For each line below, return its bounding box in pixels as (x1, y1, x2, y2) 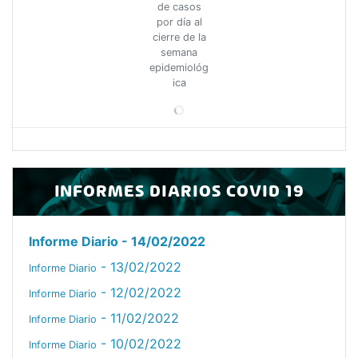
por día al (156, 16, 202, 28)
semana (161, 46, 197, 58)
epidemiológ (149, 62, 209, 74)
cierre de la (152, 31, 206, 43)
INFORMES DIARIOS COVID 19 (54, 183, 304, 200)
